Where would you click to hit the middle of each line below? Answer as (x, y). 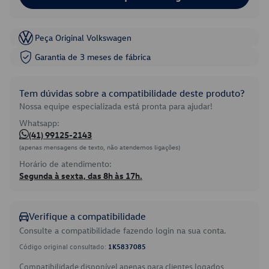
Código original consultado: (64, 246)
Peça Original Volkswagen (83, 38)
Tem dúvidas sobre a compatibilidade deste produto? (132, 93)
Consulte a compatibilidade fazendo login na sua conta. (123, 230)
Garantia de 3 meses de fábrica (93, 57)
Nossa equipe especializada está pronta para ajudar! (116, 106)
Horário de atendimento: (65, 164)
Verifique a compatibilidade (87, 216)
